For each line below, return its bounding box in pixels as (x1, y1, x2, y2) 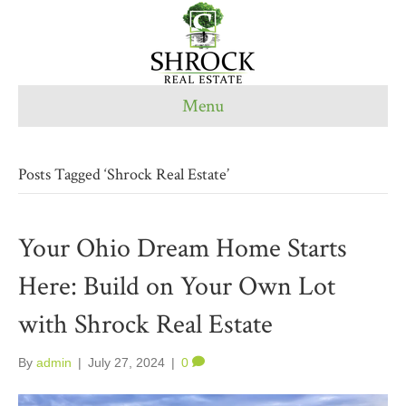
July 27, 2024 (88, 355, 165, 370)
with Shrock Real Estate (18, 307, 273, 343)
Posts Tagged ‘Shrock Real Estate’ (18, 164, 229, 185)
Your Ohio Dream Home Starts (18, 231, 347, 266)
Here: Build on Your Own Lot (18, 269, 335, 304)
